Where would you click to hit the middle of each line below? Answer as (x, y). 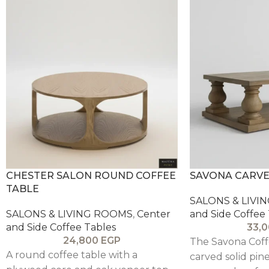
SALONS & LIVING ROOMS (69, 214)
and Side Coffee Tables (61, 227)
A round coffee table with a (72, 255)
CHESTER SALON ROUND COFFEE (91, 175)
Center (154, 214)
